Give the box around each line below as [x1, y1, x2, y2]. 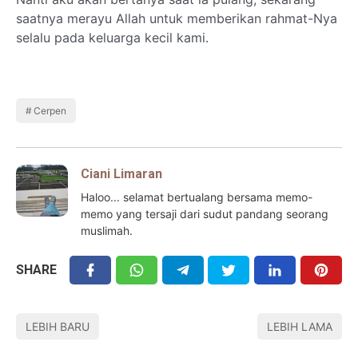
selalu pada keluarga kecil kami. [16, 30, 209, 46]
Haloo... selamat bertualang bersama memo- [81, 189, 312, 204]
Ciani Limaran [81, 166, 162, 182]
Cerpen [34, 105, 67, 117]
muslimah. [81, 223, 133, 237]
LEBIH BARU [26, 319, 89, 333]
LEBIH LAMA [267, 319, 332, 333]
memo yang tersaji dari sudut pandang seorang [81, 206, 328, 221]
